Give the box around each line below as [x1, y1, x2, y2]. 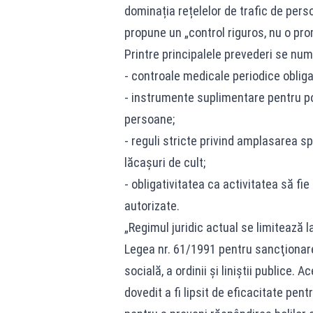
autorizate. [124, 198, 180, 213]
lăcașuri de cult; [124, 155, 205, 170]
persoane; [124, 112, 175, 126]
